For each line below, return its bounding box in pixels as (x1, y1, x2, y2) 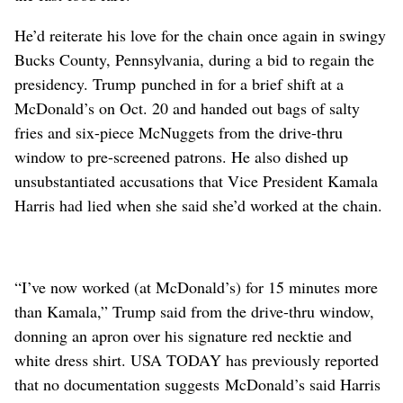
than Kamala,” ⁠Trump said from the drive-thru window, (14, 300, 374, 323)
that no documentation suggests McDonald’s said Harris (14, 373, 381, 396)
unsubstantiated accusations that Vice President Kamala (14, 170, 378, 193)
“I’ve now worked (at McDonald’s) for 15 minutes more (14, 276, 378, 299)
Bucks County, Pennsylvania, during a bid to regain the (14, 49, 374, 71)
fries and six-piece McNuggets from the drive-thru (14, 121, 343, 144)
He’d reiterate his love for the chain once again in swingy (14, 24, 386, 47)
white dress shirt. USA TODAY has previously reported (14, 349, 379, 372)
